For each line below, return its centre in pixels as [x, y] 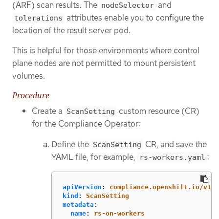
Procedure [31, 95]
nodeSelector [128, 6]
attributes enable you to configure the [134, 18]
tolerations [38, 18]
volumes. [29, 76]
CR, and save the [175, 144]
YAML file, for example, [94, 157]
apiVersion [82, 187]
